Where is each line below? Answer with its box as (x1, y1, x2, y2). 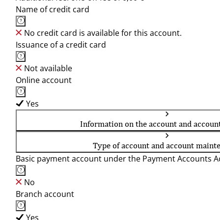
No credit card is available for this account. (24, 27, 182, 38)
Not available (24, 63, 72, 74)
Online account (16, 75, 72, 85)
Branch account (16, 189, 74, 199)
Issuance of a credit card (16, 39, 106, 50)
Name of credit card (16, 4, 89, 15)
